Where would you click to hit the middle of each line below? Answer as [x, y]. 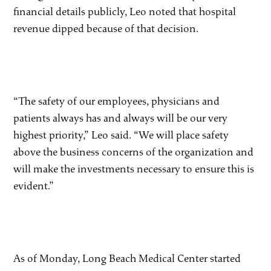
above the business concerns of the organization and [134, 152]
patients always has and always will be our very [121, 118]
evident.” [34, 186]
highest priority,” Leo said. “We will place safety [121, 135]
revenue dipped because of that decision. [106, 28]
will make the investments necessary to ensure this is [134, 169]
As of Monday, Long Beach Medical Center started [127, 258]
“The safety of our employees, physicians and [117, 101]
